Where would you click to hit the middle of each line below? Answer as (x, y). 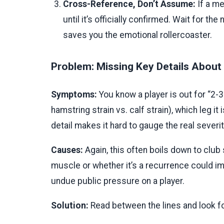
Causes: (67, 150)
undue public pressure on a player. (118, 181)
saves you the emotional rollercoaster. (137, 35)
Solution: (70, 205)
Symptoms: (74, 94)
